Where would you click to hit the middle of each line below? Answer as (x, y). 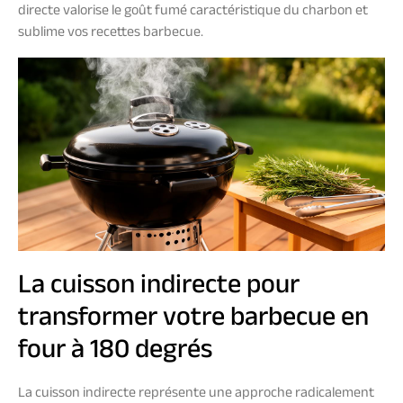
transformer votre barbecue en (193, 321)
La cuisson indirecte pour (159, 289)
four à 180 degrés (115, 354)
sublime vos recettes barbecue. (111, 33)
